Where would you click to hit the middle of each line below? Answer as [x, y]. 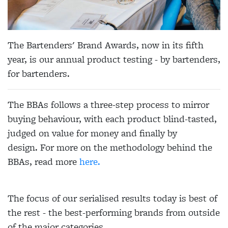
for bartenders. [40, 73]
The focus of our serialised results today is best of [112, 198]
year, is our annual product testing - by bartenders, [114, 59]
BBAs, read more [44, 161]
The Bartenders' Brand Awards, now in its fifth [106, 45]
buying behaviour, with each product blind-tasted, [112, 119]
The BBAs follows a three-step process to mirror [108, 104]
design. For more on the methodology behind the [110, 147]
